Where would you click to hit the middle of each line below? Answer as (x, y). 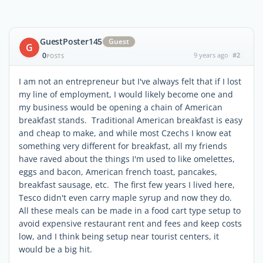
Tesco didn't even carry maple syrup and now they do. (127, 198)
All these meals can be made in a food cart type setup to (130, 210)
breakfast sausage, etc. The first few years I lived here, (127, 185)
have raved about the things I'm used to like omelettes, (127, 159)
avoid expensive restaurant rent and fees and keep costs (130, 223)
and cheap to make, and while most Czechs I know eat (125, 133)
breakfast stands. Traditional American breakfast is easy (131, 120)
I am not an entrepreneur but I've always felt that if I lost (130, 81)
